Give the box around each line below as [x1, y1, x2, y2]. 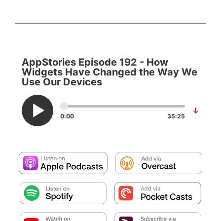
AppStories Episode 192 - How [22, 56, 168, 68]
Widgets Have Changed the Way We [22, 66, 197, 78]
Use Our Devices [22, 75, 102, 88]
